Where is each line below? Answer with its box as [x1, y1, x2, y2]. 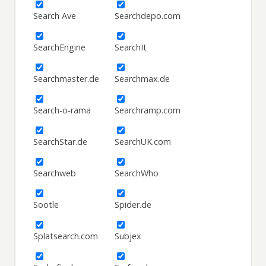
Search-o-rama [33, 104, 91, 116]
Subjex [115, 230, 142, 242]
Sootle [33, 199, 59, 211]
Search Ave [33, 10, 77, 22]
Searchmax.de [115, 73, 170, 85]
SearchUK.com [115, 136, 172, 148]
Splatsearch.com [33, 230, 99, 242]
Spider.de [115, 199, 152, 211]
